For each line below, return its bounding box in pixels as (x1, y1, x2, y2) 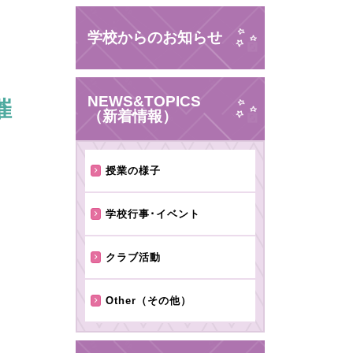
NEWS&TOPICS (87, 93, 201, 110)
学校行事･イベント (106, 208, 201, 220)
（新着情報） (87, 108, 177, 124)
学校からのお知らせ (87, 29, 222, 46)
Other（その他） (106, 295, 192, 307)
